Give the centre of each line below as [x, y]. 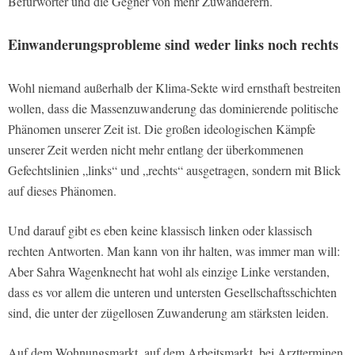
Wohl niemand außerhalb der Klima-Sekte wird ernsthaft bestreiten [174, 87]
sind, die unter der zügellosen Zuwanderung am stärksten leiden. [168, 312]
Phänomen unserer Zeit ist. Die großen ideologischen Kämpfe [162, 128]
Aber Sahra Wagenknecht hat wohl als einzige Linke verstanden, [169, 271]
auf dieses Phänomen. [62, 190]
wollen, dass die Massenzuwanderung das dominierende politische [173, 108]
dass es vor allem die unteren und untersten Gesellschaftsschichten [172, 292]
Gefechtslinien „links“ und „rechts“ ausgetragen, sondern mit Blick [174, 170]
